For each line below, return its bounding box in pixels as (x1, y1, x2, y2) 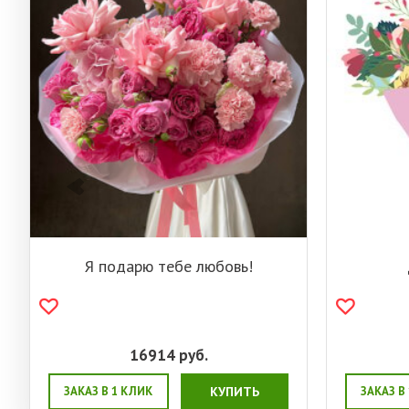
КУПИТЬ (209, 383, 259, 401)
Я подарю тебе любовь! (84, 256, 253, 278)
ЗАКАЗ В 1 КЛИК (64, 383, 153, 400)
